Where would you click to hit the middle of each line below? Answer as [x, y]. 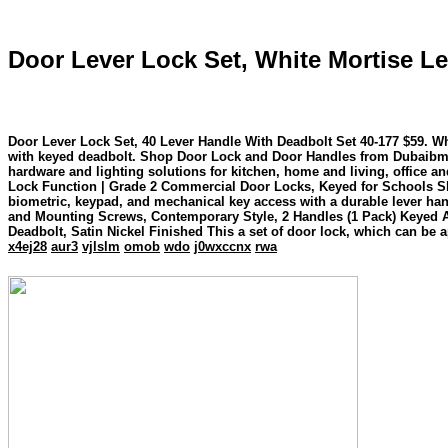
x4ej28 [27, 246]
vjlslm [101, 246]
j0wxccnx [222, 246]
